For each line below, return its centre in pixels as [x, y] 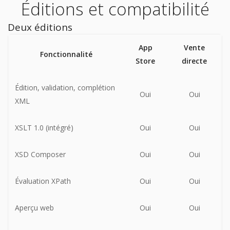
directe [194, 61]
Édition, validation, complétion [65, 88]
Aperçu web [34, 208]
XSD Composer [40, 155]
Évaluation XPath [43, 181]
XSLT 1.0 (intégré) [44, 128]
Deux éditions [40, 27]
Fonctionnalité [66, 54]
